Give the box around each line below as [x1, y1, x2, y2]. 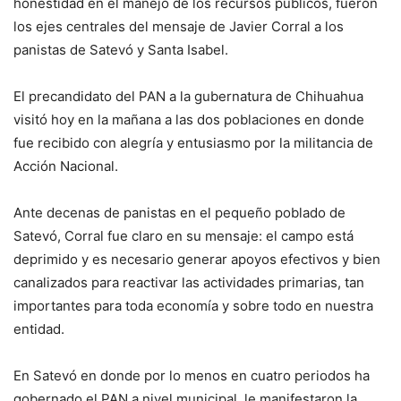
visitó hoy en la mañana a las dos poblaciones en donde [13, 111, 364, 129]
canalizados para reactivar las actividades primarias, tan [13, 274, 364, 292]
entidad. [13, 320, 64, 338]
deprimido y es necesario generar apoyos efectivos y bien [13, 251, 380, 269]
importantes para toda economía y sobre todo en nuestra [13, 297, 373, 315]
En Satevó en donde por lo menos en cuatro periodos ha [13, 367, 370, 385]
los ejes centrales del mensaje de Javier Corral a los [13, 18, 344, 36]
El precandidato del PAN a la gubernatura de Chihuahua [13, 88, 363, 106]
